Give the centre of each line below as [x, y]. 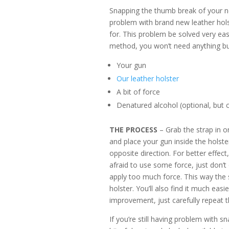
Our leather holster [148, 79]
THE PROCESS [134, 130]
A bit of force [139, 92]
